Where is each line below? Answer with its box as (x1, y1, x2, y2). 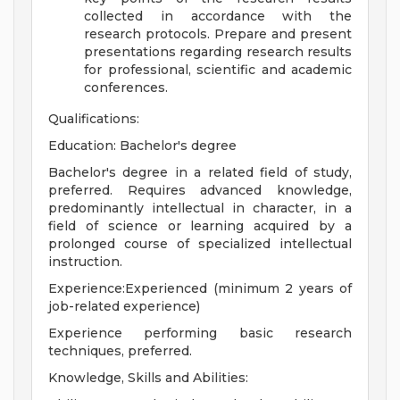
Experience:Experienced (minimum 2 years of (48, 280, 352, 297)
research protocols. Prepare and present (84, 26, 352, 43)
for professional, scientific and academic (84, 62, 352, 79)
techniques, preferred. (48, 343, 192, 360)
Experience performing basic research (48, 325, 352, 342)
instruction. (48, 254, 122, 271)
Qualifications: (48, 111, 139, 128)
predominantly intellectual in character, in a (48, 200, 352, 217)
